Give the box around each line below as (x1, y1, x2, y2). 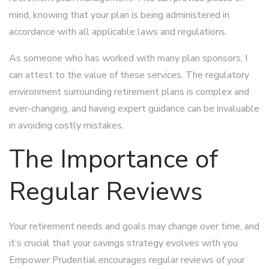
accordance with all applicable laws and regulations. (9, 25, 227, 38)
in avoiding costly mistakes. (9, 119, 124, 132)
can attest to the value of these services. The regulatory (9, 68, 249, 82)
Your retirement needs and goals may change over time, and (9, 220, 259, 233)
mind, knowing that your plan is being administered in (9, 8, 229, 22)
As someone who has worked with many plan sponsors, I (9, 52, 247, 65)
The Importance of (9, 142, 218, 177)
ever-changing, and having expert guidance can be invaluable (9, 102, 259, 115)
